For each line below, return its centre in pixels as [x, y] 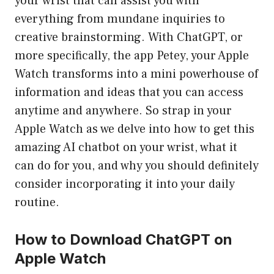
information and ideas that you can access [129, 93]
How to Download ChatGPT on [124, 240]
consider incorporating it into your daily [125, 184]
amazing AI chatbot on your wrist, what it [126, 148]
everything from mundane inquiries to [120, 19]
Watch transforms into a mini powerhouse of [136, 74]
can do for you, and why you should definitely [137, 166]
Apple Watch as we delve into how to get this [135, 129]
